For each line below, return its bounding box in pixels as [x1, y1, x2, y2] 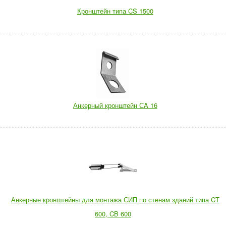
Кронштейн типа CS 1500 [77, 6, 153, 16]
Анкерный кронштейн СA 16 [73, 100, 157, 110]
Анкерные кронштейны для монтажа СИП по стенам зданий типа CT [11, 195, 219, 204]
